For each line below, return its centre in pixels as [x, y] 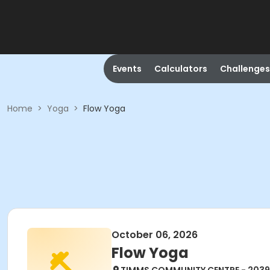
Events [127, 69]
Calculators [181, 69]
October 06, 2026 [155, 235]
